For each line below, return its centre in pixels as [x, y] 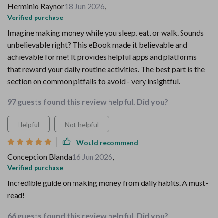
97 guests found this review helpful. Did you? [88, 101]
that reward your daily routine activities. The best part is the [106, 69]
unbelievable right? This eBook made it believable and [97, 45]
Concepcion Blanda [40, 156]
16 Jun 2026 [92, 156]
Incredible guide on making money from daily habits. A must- [108, 183]
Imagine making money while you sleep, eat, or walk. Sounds [106, 32]
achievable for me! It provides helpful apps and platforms [102, 57]
